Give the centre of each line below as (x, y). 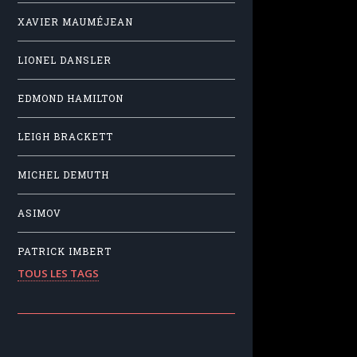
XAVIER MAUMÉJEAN (75, 22)
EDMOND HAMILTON (71, 99)
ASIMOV (39, 214)
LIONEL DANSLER (65, 61)
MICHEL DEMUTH (63, 175)
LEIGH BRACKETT (65, 137)
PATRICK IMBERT (65, 252)
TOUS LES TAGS (58, 273)
